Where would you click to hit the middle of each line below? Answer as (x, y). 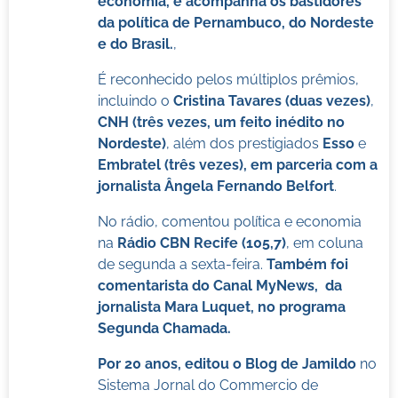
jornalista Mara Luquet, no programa (221, 306)
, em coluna (324, 243)
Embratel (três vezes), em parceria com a (237, 164)
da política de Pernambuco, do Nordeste (235, 22)
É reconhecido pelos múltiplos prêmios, (228, 79)
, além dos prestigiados (244, 143)
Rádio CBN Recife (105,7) (201, 243)
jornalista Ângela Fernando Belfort (215, 186)
